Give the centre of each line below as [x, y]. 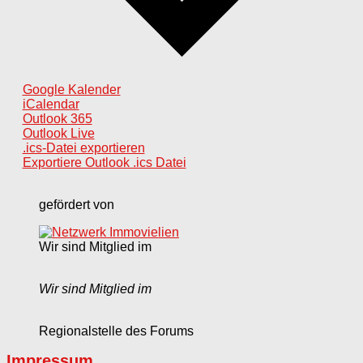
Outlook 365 [57, 118]
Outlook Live [58, 133]
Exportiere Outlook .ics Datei [104, 162]
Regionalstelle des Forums [116, 331]
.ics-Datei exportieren [83, 147]
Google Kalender [71, 89]
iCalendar [51, 104]
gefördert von [77, 204]
